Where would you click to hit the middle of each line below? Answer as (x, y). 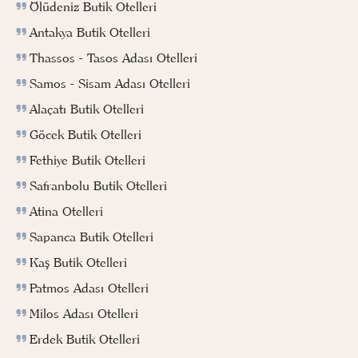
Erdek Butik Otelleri (85, 339)
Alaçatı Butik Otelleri (87, 109)
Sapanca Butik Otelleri (91, 237)
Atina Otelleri (66, 211)
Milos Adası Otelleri (84, 314)
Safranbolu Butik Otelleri (98, 186)
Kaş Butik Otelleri (78, 263)
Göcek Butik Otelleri (86, 135)
